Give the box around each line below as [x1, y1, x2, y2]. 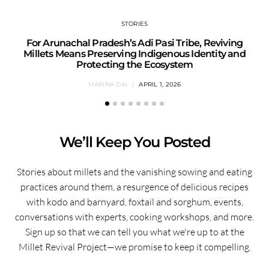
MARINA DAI [88, 80, 127, 88]
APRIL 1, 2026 [139, 80, 181, 88]
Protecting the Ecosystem [76, 59, 193, 70]
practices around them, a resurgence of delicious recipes [20, 181, 249, 193]
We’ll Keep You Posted [59, 133, 210, 151]
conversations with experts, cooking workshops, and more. [15, 211, 254, 223]
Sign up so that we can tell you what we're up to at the [25, 226, 244, 238]
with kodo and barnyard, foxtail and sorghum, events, [26, 196, 243, 208]
